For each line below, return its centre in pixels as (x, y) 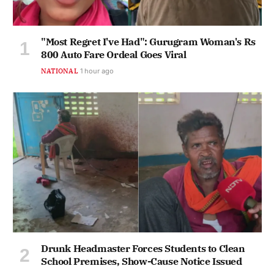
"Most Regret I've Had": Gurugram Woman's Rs (148, 42)
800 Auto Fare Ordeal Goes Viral (114, 55)
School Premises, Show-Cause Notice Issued (142, 261)
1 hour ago (97, 71)
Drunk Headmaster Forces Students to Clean (143, 249)
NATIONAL (60, 71)
